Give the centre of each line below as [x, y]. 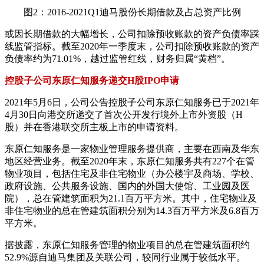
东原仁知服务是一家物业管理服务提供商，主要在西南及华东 [132, 149]
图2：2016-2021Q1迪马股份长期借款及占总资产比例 [132, 12]
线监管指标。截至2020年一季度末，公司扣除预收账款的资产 [132, 47]
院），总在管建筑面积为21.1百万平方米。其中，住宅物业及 [131, 199]
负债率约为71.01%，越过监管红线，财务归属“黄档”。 [118, 59]
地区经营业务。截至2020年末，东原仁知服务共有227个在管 [130, 161]
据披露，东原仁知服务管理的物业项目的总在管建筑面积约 [127, 245]
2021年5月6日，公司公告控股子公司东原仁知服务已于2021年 [132, 103]
